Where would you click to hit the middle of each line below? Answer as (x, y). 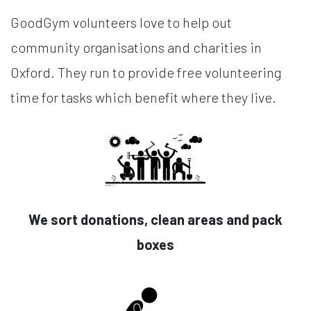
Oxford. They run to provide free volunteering (146, 73)
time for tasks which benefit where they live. (143, 98)
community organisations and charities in (136, 48)
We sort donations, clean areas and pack (155, 220)
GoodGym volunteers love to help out (121, 23)
